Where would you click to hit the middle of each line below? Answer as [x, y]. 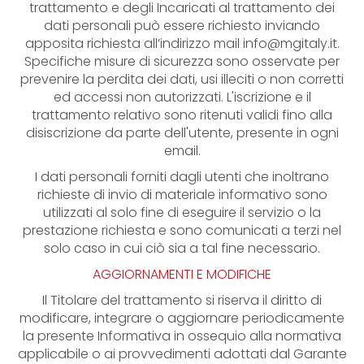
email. [182, 151]
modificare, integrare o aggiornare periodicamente [182, 318]
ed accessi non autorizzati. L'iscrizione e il [182, 97]
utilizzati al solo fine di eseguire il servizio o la [182, 212]
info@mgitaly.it [290, 43]
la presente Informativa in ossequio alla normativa [182, 336]
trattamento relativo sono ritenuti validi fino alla [182, 115]
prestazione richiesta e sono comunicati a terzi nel [182, 230]
